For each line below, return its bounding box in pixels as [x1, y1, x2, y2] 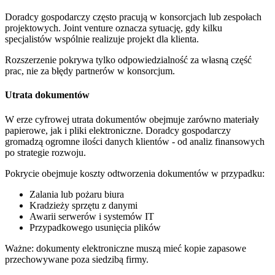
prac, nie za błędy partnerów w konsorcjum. [5, 66, 175, 77]
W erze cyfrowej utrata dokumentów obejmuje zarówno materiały [5, 114, 259, 125]
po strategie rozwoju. [5, 147, 86, 158]
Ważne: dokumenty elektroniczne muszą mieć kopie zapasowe [5, 242, 246, 254]
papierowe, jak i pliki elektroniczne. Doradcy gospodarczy [5, 125, 231, 136]
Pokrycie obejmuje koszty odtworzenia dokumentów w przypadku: [5, 168, 265, 179]
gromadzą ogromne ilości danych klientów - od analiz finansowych [5, 136, 265, 147]
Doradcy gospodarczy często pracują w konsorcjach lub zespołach [5, 12, 261, 23]
